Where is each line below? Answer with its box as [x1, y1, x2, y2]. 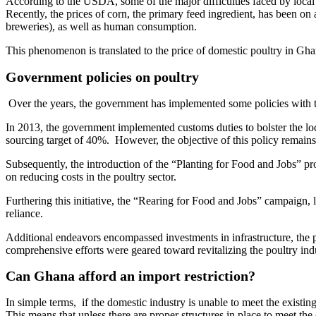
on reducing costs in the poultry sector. [6, 170, 176, 183]
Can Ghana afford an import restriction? [6, 268, 255, 284]
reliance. [6, 207, 43, 219]
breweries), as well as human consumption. [6, 20, 197, 33]
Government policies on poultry [6, 68, 199, 85]
